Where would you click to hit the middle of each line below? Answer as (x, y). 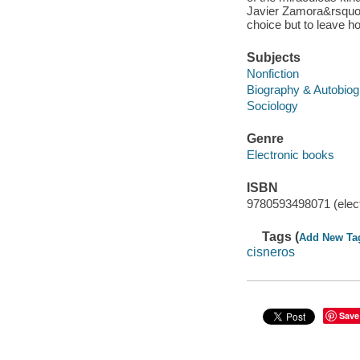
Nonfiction (272, 73)
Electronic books (290, 154)
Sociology (272, 105)
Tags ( (281, 236)
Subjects (273, 58)
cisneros (270, 252)
